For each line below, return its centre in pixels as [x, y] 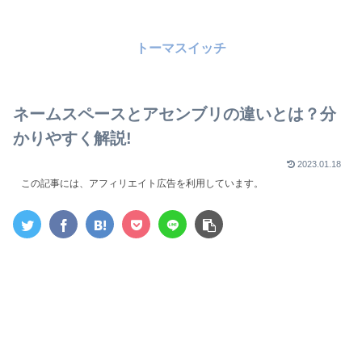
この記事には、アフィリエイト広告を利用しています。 [142, 184]
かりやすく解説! [72, 139]
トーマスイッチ [181, 48]
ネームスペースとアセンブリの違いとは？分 [175, 114]
